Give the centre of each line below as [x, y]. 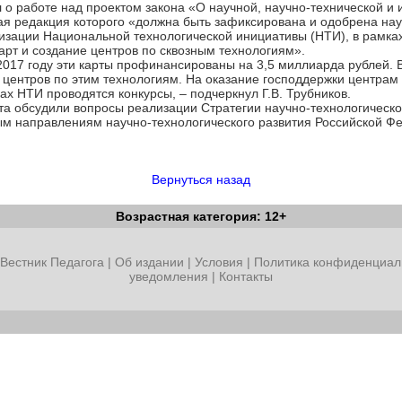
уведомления [169, 276]
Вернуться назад [201, 179]
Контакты [246, 276]
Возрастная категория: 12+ [201, 216]
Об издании [149, 262]
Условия [220, 262]
